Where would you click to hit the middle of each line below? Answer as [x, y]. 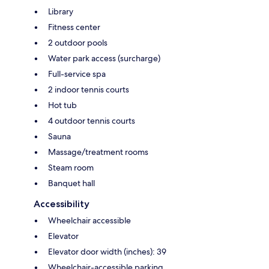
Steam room [71, 167]
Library [61, 11]
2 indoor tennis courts [89, 89]
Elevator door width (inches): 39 [107, 251]
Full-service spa [77, 74]
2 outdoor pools [78, 42]
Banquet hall [71, 183]
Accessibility [62, 204]
